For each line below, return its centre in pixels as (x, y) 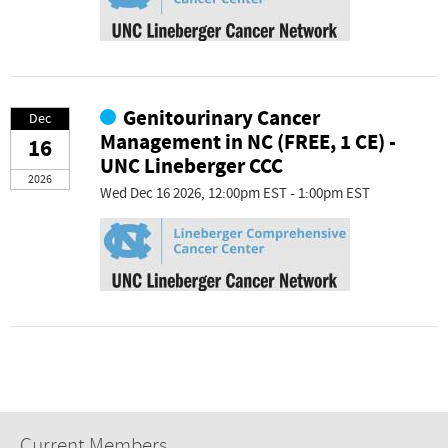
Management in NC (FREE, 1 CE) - (248, 142)
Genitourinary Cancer (222, 118)
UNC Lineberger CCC (191, 166)
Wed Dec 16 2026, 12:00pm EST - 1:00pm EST (235, 193)
